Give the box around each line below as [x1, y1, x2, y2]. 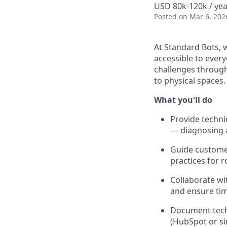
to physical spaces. [154, 75, 225, 86]
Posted [154, 12, 177, 21]
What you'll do [154, 94, 212, 105]
